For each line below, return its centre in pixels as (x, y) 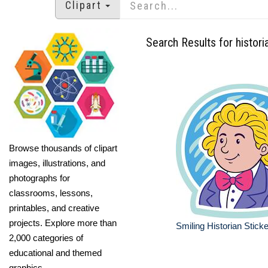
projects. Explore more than (63, 223)
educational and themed (55, 252)
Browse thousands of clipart (63, 148)
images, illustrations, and (57, 163)
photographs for (39, 178)
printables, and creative (54, 208)
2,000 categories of (46, 237)
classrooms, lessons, (51, 193)
